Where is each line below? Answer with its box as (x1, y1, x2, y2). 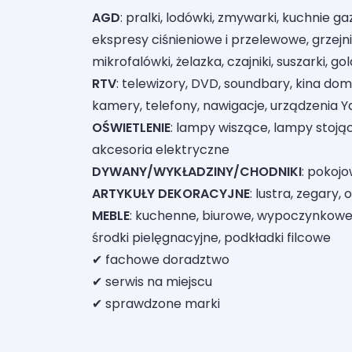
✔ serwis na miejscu (92, 273, 212, 291)
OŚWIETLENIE (92, 119, 170, 137)
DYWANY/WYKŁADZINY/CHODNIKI (92, 163, 302, 181)
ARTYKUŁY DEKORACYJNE (92, 185, 250, 203)
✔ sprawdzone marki (92, 295, 220, 313)
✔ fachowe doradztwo (92, 251, 229, 269)
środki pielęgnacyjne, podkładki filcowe (92, 229, 331, 247)
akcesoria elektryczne (92, 141, 229, 159)
